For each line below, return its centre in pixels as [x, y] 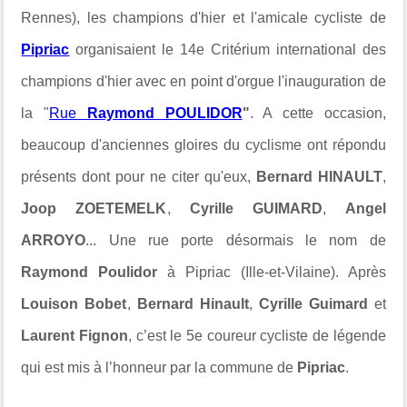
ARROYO [54, 240]
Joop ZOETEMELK [94, 208]
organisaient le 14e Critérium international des [228, 50]
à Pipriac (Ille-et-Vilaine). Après [272, 272]
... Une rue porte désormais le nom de [236, 240]
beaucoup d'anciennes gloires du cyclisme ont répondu [203, 145]
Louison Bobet [74, 304]
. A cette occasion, [318, 113]
